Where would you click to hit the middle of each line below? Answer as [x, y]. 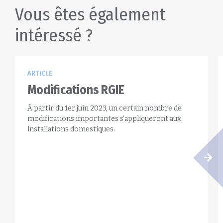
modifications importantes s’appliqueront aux [104, 119]
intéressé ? [54, 35]
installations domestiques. [71, 129]
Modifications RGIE [76, 90]
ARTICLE [40, 73]
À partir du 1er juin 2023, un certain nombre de [105, 108]
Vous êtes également [90, 14]
